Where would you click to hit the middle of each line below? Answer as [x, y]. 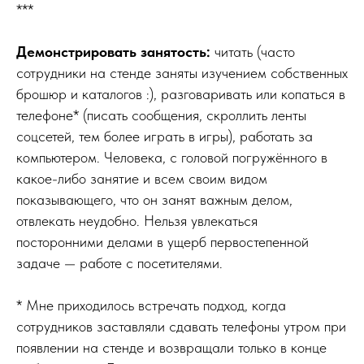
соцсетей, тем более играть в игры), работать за [165, 136]
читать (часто [253, 51]
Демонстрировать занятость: [113, 51]
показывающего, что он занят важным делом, [154, 199]
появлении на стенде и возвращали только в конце [171, 347]
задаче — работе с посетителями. [119, 262]
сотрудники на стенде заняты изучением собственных [182, 72]
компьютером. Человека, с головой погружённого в [172, 157]
